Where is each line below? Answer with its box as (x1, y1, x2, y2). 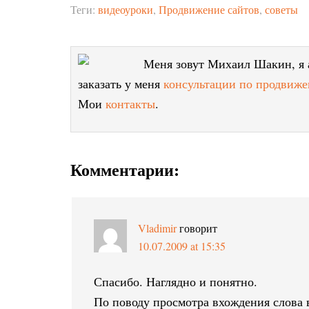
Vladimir (138, 221, 177, 235)
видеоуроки (98, 2, 153, 17)
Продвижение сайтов (159, 2, 259, 17)
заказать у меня (78, 75, 163, 92)
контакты (106, 95, 155, 112)
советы (265, 2, 298, 17)
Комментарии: (70, 157, 179, 181)
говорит (179, 221, 217, 235)
